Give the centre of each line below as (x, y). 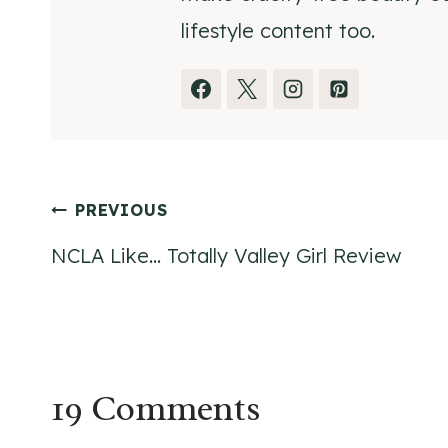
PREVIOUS (121, 209)
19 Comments (156, 407)
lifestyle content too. (278, 30)
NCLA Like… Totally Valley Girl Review (226, 255)
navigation (132, 269)
